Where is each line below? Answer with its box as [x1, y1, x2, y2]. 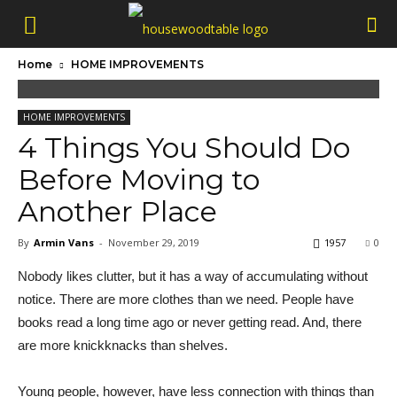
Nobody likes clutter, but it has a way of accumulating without [18, 269, 368, 284]
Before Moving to [18, 162, 260, 197]
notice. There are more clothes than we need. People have [18, 292, 354, 307]
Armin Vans [34, 236, 94, 249]
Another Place [18, 194, 217, 229]
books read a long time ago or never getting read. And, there [18, 315, 362, 330]
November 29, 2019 [108, 236, 199, 249]
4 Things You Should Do [18, 130, 350, 165]
